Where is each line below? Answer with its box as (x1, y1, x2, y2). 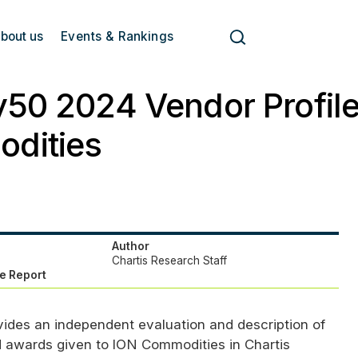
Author (111, 240, 149, 253)
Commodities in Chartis (137, 336, 290, 353)
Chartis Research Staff (111, 254, 227, 268)
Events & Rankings (61, 29, 174, 45)
